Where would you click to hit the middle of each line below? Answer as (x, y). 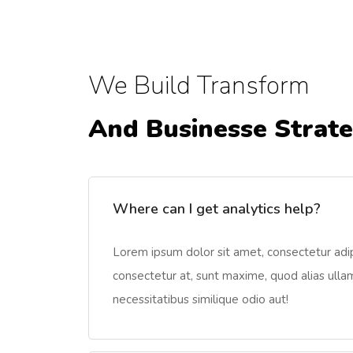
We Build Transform (199, 85)
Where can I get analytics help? (217, 209)
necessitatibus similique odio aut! (201, 299)
